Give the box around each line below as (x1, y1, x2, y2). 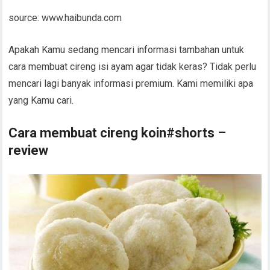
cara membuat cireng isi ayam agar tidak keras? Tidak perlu (8, 60, 257, 72)
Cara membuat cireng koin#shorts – (8, 125, 227, 140)
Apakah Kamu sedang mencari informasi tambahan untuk (8, 43, 245, 55)
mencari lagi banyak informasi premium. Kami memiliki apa (8, 77, 254, 89)
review (8, 142, 49, 158)
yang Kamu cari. (8, 94, 74, 106)
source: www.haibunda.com (8, 11, 122, 24)
